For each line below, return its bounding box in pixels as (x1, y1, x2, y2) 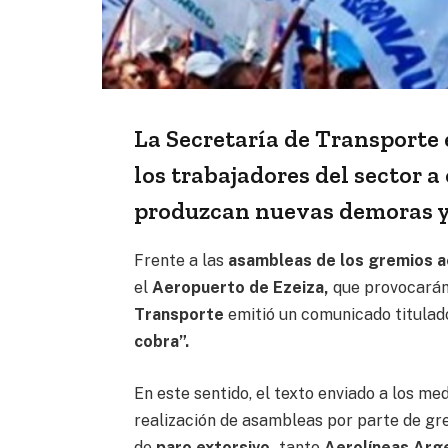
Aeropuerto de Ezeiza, (152, 277, 330, 297)
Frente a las (134, 250, 229, 270)
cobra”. (134, 331, 190, 351)
